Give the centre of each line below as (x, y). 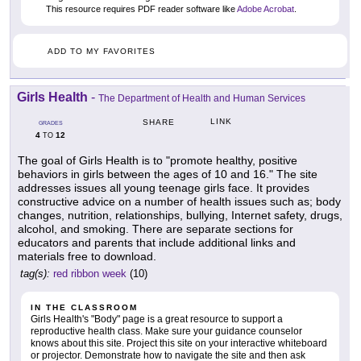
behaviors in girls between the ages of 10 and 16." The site (168, 174)
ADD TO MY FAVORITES (102, 51)
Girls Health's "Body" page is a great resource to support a (157, 319)
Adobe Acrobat (266, 8)
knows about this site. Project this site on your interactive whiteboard (179, 343)
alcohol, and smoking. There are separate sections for (156, 228)
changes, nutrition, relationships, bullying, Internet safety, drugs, (180, 215)
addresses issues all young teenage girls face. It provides (164, 187)
